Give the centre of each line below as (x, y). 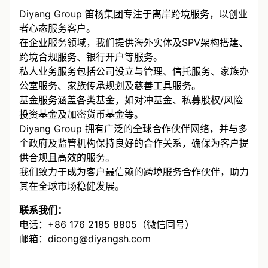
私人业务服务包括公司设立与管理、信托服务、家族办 (134, 71)
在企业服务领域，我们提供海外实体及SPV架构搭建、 (134, 43)
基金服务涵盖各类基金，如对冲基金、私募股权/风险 (131, 100)
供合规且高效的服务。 (67, 158)
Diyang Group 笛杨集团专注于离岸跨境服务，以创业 (133, 14)
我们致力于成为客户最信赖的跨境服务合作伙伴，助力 (134, 172)
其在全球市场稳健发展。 (72, 186)
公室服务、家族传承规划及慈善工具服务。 (110, 86)
